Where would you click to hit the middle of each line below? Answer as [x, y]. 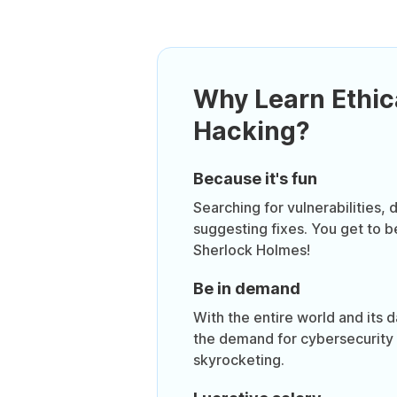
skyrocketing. [238, 359]
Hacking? [251, 131]
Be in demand [246, 288]
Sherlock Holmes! [251, 249]
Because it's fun [255, 178]
